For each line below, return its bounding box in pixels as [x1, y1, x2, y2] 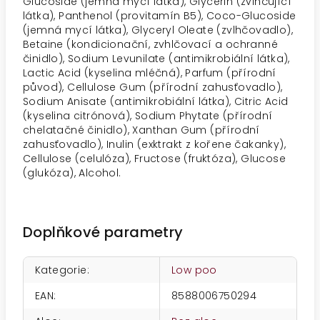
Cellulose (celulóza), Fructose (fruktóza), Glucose [23, 151, 286, 166]
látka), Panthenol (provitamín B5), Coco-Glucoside [23, 9, 296, 23]
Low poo [171, 263, 217, 277]
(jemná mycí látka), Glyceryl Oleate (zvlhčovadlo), [23, 23, 293, 37]
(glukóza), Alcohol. [23, 166, 124, 180]
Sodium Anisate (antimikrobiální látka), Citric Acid [23, 94, 289, 109]
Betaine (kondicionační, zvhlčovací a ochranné [23, 37, 278, 51]
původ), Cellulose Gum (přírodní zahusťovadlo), [23, 80, 283, 94]
